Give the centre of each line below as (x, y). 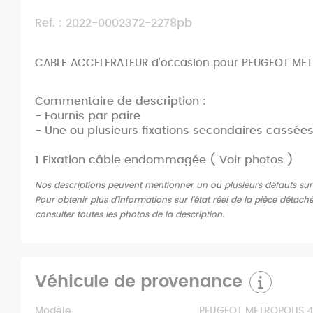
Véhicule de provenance (139, 283)
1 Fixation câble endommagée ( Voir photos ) (164, 160)
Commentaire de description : (121, 102)
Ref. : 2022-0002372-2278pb (114, 23)
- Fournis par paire (88, 116)
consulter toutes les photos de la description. (130, 215)
